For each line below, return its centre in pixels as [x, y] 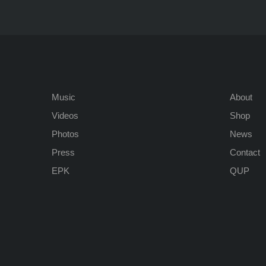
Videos [65, 115]
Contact [245, 152]
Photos [65, 134]
